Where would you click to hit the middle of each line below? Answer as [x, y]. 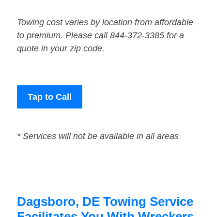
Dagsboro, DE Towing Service [105, 202]
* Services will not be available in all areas [98, 136]
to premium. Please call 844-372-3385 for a [101, 36]
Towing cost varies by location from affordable [105, 23]
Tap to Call [50, 97]
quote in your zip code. [61, 49]
